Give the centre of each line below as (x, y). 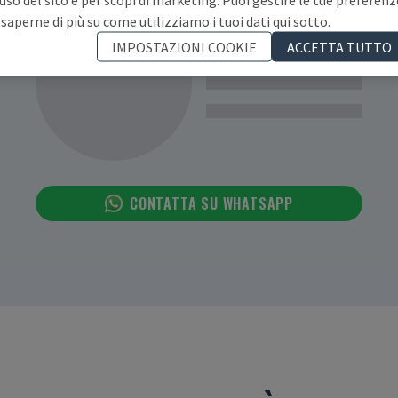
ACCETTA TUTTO (339, 47)
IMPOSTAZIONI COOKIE (184, 47)
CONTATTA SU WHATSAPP (211, 204)
